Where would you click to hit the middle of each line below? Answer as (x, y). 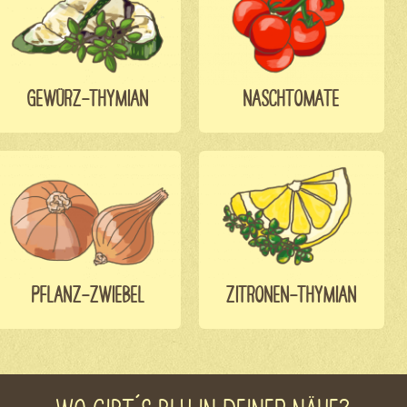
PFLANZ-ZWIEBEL (88, 294)
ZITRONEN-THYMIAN (292, 294)
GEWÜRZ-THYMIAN (88, 97)
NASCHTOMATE (292, 97)
